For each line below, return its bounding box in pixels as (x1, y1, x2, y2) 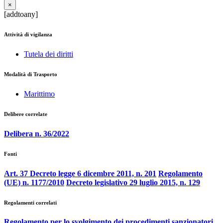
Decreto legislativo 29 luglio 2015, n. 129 (66, 178, 200, 187)
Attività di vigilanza (4, 31, 52, 37)
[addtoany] (4, 9, 38, 18)
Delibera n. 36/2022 (4, 129, 69, 138)
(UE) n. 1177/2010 (4, 178, 64, 187)
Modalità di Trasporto (4, 71, 57, 77)
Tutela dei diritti (24, 49, 73, 58)
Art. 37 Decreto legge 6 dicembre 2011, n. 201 (4, 169, 156, 178)
